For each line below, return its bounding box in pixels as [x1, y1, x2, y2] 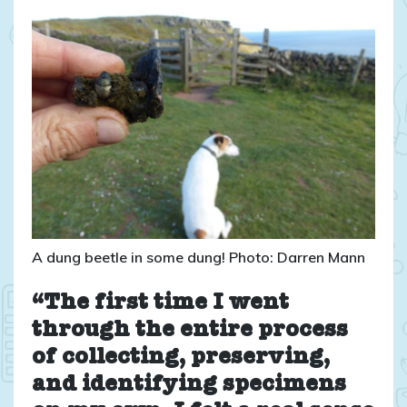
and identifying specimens [32, 374, 346, 397]
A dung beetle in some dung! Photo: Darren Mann [32, 248, 365, 267]
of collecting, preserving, [32, 347, 330, 370]
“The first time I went [32, 293, 289, 315]
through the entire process [32, 320, 348, 342]
